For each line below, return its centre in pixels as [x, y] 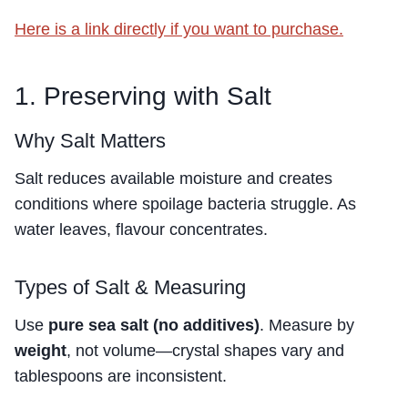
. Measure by [307, 326]
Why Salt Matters [90, 141]
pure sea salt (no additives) [154, 326]
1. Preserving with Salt [143, 97]
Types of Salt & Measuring [130, 288]
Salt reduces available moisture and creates [173, 179]
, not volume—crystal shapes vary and [205, 351]
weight [41, 351]
